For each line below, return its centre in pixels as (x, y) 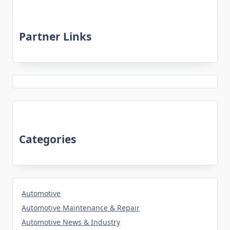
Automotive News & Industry (71, 222)
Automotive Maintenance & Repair (81, 208)
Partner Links (55, 37)
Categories (47, 139)
